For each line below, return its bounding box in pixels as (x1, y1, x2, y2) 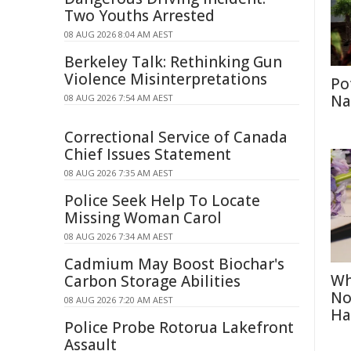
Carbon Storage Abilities (64, 271, 241, 291)
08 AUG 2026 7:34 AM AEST (64, 230, 173, 242)
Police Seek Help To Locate (64, 190, 260, 211)
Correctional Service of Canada (64, 127, 288, 147)
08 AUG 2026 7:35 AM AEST (64, 167, 173, 179)
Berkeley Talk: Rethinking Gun (64, 52, 282, 72)
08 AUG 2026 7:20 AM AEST (64, 294, 173, 306)
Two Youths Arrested (64, 5, 215, 26)
